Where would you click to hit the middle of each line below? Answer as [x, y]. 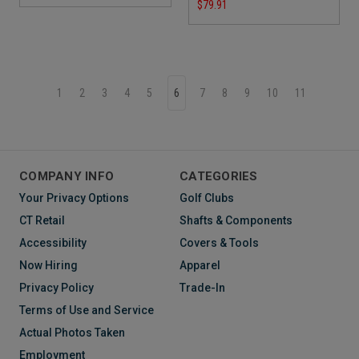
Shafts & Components [236, 221]
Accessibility [53, 243]
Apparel [200, 266]
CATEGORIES [219, 177]
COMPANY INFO [67, 177]
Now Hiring [48, 266]
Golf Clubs [207, 198]
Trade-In [202, 288]
